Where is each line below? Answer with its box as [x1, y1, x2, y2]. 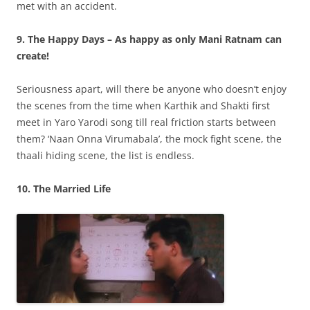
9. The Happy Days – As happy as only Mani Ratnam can [17, 33, 282, 46]
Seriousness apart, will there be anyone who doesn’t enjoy [17, 82, 286, 95]
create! [17, 49, 49, 62]
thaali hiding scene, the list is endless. [17, 149, 194, 162]
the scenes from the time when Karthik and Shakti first [17, 99, 270, 112]
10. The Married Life [17, 182, 111, 195]
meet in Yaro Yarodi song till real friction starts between [17, 116, 276, 129]
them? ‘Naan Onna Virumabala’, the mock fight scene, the [17, 132, 282, 145]
